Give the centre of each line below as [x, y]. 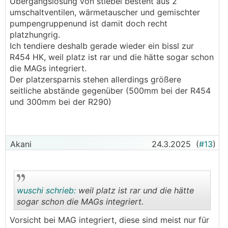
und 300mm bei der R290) [61, 102]
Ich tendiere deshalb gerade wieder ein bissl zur [102, 46]
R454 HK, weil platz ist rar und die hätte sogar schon [112, 57]
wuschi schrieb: [46, 190]
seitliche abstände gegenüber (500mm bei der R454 [110, 91]
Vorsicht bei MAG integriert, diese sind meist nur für [109, 220]
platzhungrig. [36, 35]
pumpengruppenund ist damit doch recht [89, 23]
